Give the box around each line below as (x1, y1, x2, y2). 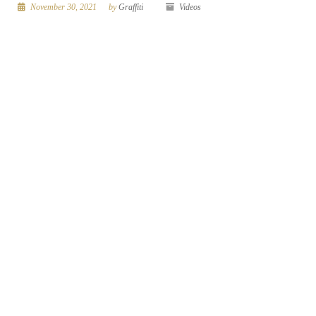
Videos (179, 2, 201, 12)
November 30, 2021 (28, 2, 97, 12)
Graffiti (119, 2, 143, 12)
